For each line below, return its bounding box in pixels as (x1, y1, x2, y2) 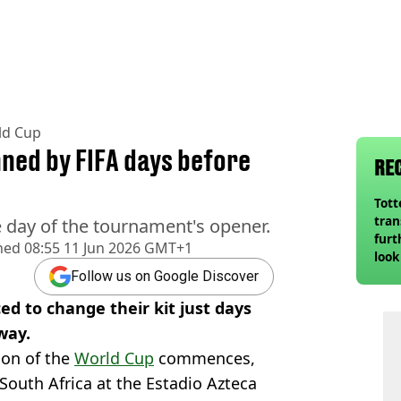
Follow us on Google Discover (71, 268, 259, 286)
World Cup (74, 346, 154, 369)
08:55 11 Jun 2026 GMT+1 (21, 237, 192, 258)
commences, (154, 346, 255, 369)
